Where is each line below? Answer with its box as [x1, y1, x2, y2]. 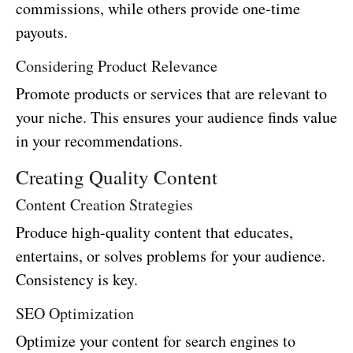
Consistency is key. [16, 269, 138, 290]
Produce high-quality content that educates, [16, 221, 293, 243]
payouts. [16, 21, 68, 43]
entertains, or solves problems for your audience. [16, 245, 325, 266]
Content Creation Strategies [16, 194, 193, 215]
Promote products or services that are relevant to [16, 83, 327, 104]
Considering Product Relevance [16, 55, 217, 76]
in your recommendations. [16, 130, 183, 151]
